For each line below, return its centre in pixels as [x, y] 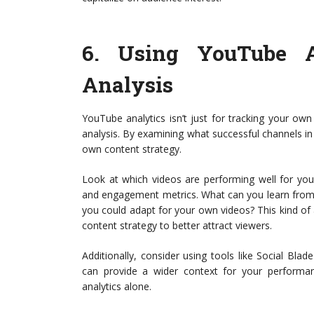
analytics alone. [117, 286]
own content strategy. [132, 149]
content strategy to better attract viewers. [177, 225]
